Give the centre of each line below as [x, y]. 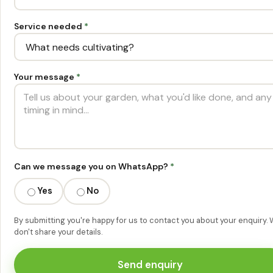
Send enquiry [151, 265]
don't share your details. [58, 232]
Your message [45, 76]
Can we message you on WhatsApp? [92, 167]
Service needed [49, 26]
